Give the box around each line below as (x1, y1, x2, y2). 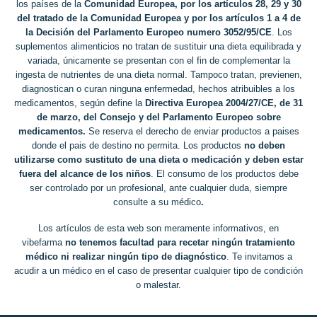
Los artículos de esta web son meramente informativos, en (38, 222, 279, 234)
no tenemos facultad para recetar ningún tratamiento (65, 236, 295, 248)
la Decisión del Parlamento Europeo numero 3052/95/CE (25, 27, 272, 38)
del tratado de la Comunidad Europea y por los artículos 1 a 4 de (16, 13, 301, 24)
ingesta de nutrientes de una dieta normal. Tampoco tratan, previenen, (15, 69, 302, 81)
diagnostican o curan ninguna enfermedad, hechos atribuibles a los (22, 83, 295, 95)
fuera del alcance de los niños (18, 168, 151, 180)
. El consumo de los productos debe (150, 168, 299, 180)
